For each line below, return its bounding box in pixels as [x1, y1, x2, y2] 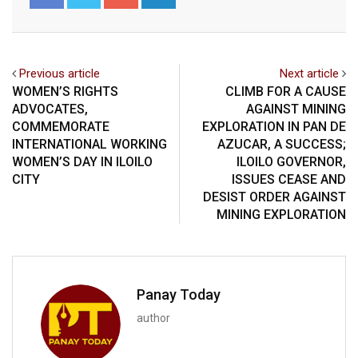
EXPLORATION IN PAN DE [202, 119, 346, 135]
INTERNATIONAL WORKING [12, 137, 167, 153]
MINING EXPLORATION [217, 207, 346, 223]
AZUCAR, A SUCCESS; [217, 137, 346, 153]
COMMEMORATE [12, 119, 109, 135]
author [137, 312, 170, 325]
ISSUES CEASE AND [232, 172, 346, 188]
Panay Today [137, 286, 221, 304]
